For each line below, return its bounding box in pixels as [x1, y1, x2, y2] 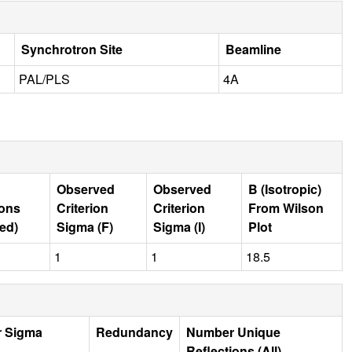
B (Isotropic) [248, 179, 321, 198]
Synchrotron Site [21, 39, 123, 58]
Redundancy [96, 322, 173, 341]
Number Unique [186, 322, 280, 341]
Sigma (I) [153, 217, 205, 236]
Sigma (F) [57, 217, 113, 236]
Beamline [225, 39, 281, 58]
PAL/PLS [19, 69, 70, 88]
